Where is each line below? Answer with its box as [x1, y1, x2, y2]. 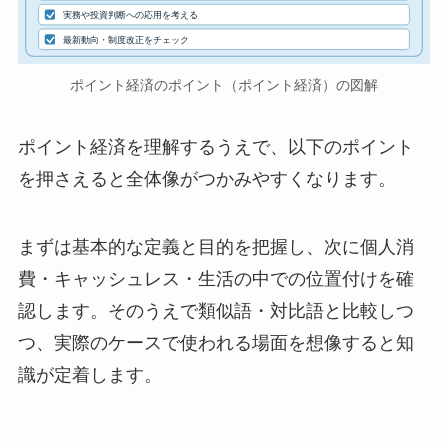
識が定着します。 [17, 364, 162, 385]
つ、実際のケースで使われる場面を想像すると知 [17, 332, 414, 353]
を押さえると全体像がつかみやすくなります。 [17, 168, 396, 189]
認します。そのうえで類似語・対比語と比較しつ [17, 300, 414, 321]
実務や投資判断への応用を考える [63, 10, 199, 21]
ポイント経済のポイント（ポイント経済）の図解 [70, 77, 378, 94]
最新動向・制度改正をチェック [63, 35, 190, 46]
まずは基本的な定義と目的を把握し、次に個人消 [17, 236, 414, 257]
